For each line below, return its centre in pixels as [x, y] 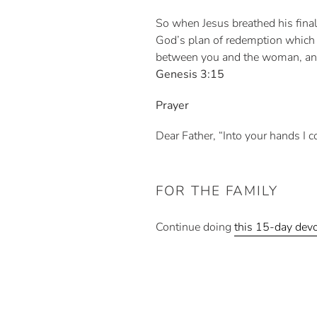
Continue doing [195, 227]
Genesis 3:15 [192, 75]
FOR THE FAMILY [217, 191]
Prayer [173, 105]
